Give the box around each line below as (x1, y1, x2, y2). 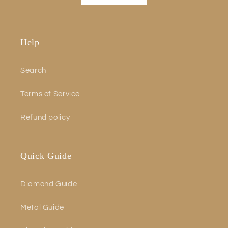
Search (20, 66, 46, 74)
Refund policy (20, 113, 70, 121)
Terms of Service (20, 90, 80, 98)
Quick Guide (20, 151, 72, 161)
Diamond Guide (20, 180, 77, 188)
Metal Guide (20, 203, 64, 211)
